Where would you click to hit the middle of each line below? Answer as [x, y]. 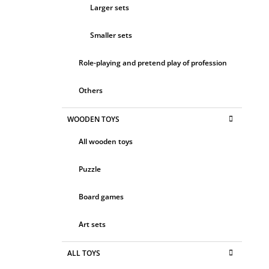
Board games [101, 196]
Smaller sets [111, 35]
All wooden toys [106, 141]
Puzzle [90, 169]
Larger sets [110, 7]
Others [91, 90]
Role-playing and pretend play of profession [153, 62]
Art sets [92, 224]
